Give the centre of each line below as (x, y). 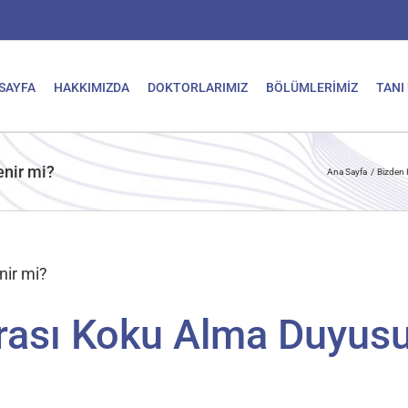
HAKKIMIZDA (92, 87)
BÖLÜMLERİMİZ (312, 87)
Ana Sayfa (347, 172)
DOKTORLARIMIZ (198, 87)
